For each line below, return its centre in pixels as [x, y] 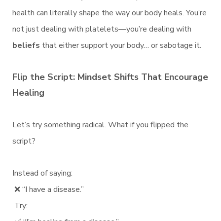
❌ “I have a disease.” [48, 190]
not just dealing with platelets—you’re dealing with [102, 29]
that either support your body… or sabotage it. [121, 46]
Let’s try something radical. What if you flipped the [100, 125]
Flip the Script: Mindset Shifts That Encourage [110, 77]
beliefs [26, 46]
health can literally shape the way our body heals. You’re [110, 13]
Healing [28, 93]
